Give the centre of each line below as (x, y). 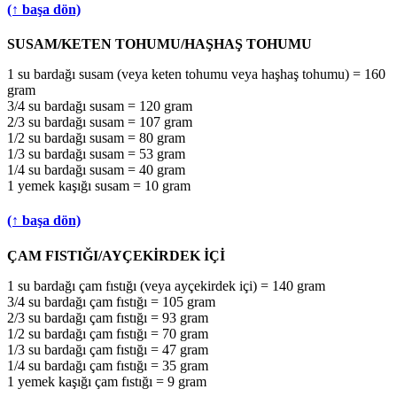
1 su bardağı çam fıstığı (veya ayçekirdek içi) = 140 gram (166, 285)
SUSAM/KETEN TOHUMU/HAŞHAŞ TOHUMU (160, 44)
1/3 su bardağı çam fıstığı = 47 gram (108, 349)
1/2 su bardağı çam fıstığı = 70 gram (108, 333)
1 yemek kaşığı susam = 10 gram (99, 186)
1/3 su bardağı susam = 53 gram (96, 154)
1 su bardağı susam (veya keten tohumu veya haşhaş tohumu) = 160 (196, 74)
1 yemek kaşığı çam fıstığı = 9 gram (107, 381)
